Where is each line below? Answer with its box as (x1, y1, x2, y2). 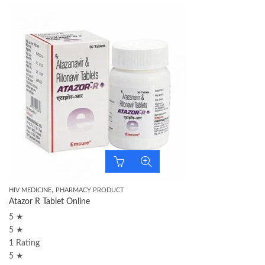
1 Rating (9, 239, 40, 247)
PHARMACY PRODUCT (56, 187, 124, 193)
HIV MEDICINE (9, 187, 51, 193)
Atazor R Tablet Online (9, 198, 90, 206)
